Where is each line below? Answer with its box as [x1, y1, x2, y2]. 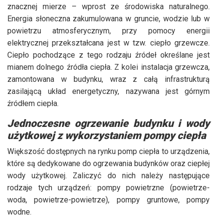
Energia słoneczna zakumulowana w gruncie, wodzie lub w [7, 14, 210, 24]
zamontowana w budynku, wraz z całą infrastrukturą [7, 75, 210, 84]
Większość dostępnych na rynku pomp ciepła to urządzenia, [7, 147, 210, 156]
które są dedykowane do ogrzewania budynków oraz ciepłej [7, 159, 210, 169]
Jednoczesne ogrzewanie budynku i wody [7, 117, 210, 130]
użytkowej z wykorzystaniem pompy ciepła [7, 129, 206, 142]
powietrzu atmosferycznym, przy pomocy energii [7, 26, 210, 36]
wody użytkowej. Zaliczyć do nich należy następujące [7, 171, 210, 181]
